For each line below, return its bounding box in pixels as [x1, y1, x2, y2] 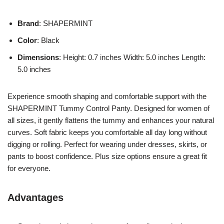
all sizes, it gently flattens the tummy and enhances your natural [7, 115, 214, 124]
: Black [37, 35, 59, 44]
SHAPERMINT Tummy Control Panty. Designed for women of [7, 103, 209, 112]
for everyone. [7, 163, 50, 172]
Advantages [7, 191, 63, 203]
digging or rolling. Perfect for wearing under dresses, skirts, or [7, 139, 207, 148]
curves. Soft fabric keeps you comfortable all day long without [7, 127, 207, 136]
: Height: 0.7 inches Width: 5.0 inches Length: [59, 52, 205, 61]
